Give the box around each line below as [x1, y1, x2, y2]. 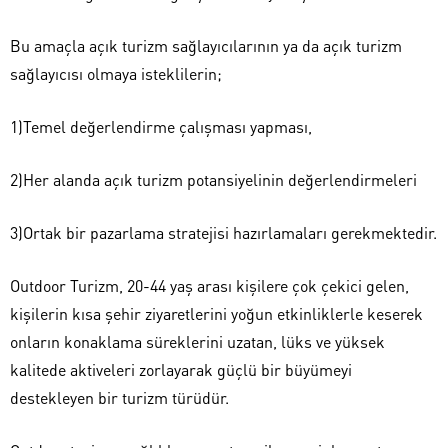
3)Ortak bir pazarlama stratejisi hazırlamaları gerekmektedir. [10, 222, 437, 244]
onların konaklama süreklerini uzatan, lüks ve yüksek [10, 331, 385, 353]
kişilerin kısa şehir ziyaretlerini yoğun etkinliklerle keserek [10, 303, 423, 325]
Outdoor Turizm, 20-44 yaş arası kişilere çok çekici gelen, [10, 275, 409, 297]
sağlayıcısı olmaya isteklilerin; [10, 63, 222, 85]
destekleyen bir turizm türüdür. [10, 387, 229, 409]
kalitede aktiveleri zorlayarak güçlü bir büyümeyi [10, 359, 352, 381]
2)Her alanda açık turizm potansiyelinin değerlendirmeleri [10, 169, 417, 191]
